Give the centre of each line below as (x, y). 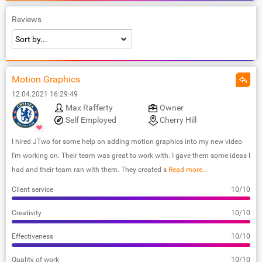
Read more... (187, 169)
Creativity (27, 213)
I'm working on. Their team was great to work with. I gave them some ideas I (131, 155)
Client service (32, 189)
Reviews (27, 19)
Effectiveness (32, 236)
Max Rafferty (89, 107)
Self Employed (91, 120)
